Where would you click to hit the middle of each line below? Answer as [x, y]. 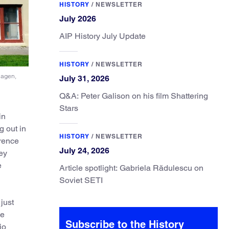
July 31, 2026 [84, 78]
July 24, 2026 [84, 151]
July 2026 [78, 19]
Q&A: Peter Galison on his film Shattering [134, 96]
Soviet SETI [81, 180]
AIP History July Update [102, 36]
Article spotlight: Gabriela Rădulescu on [131, 168]
